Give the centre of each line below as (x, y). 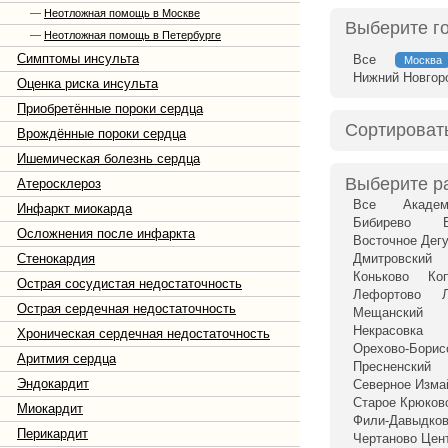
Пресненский (392, 367)
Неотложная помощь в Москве (122, 13)
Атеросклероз (59, 183)
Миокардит (50, 408)
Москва (423, 60)
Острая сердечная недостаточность (126, 308)
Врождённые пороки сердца (101, 133)
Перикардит (52, 433)
